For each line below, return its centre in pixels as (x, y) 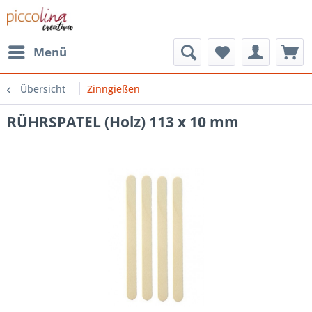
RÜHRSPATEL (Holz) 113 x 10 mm (123, 122)
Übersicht (43, 89)
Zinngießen (114, 89)
